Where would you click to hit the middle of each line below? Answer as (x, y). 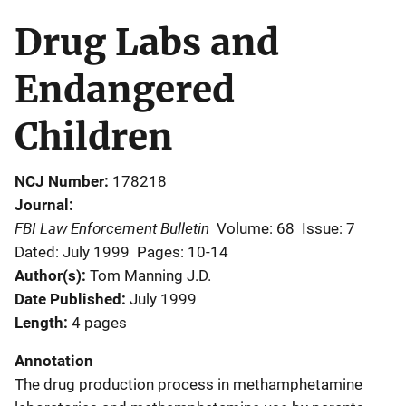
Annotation (54, 360)
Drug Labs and (147, 42)
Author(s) (48, 275)
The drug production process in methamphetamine (188, 384)
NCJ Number (59, 181)
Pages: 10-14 (183, 251)
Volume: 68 (256, 228)
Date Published (68, 299)
